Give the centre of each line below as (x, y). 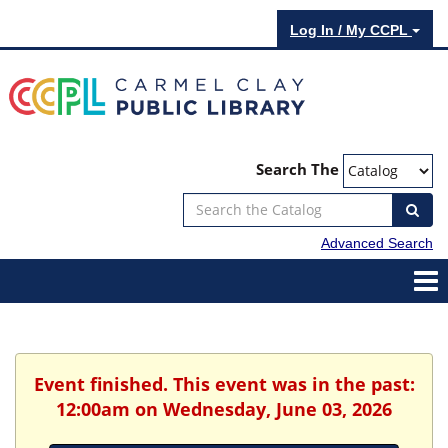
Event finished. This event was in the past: (224, 383)
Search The (297, 170)
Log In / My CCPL (351, 30)
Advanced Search (377, 242)
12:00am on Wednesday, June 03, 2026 (224, 408)
